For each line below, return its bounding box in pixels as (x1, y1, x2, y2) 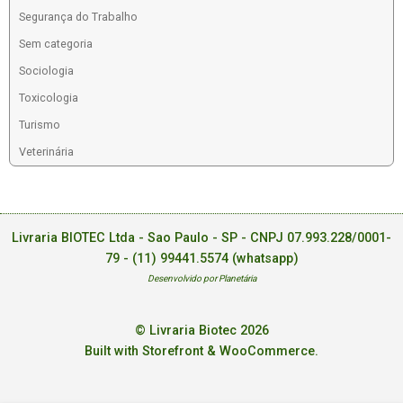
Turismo (18, 118, 60, 132)
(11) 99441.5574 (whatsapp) (131, 250, 299, 266)
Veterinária (18, 145, 74, 159)
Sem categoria (18, 37, 93, 51)
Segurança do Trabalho (18, 10, 138, 24)
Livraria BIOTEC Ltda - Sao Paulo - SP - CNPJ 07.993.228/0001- (12, 229, 391, 246)
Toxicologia (18, 91, 78, 105)
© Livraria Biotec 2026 (134, 322, 269, 338)
